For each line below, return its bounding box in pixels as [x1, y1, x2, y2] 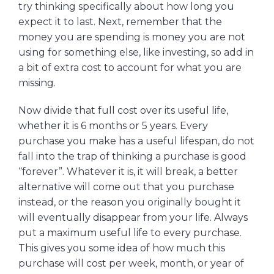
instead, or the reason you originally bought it [18, 196, 241, 209]
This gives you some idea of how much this [18, 242, 225, 254]
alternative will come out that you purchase [18, 181, 234, 193]
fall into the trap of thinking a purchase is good [18, 150, 246, 163]
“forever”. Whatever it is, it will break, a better [18, 166, 238, 178]
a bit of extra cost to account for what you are [18, 62, 242, 74]
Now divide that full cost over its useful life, [18, 105, 228, 117]
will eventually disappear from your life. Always [18, 212, 248, 224]
